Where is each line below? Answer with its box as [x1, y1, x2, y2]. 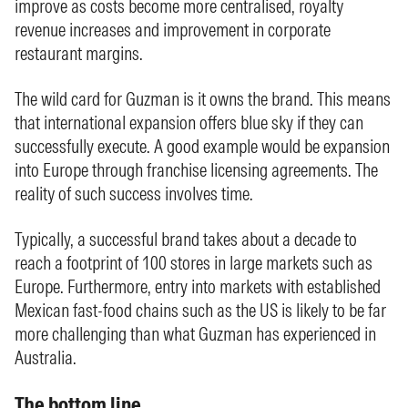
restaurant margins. [15, 42, 143, 65]
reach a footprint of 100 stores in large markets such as [15, 251, 372, 274]
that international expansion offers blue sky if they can [15, 111, 363, 134]
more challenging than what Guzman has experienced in [15, 322, 376, 345]
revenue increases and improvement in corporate [15, 18, 331, 41]
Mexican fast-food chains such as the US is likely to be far [15, 299, 386, 321]
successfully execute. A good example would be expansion [15, 135, 390, 158]
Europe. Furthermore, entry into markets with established [15, 275, 381, 298]
